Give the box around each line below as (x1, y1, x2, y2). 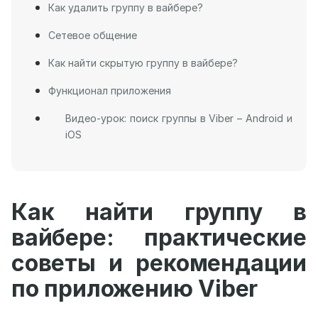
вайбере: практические (11, 224, 307, 251)
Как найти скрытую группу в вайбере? (48, 57, 238, 69)
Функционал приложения (48, 84, 171, 97)
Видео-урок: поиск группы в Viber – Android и (65, 112, 292, 124)
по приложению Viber (11, 275, 258, 302)
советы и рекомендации (11, 249, 307, 277)
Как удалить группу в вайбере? (48, 1, 203, 13)
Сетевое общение (48, 29, 137, 41)
